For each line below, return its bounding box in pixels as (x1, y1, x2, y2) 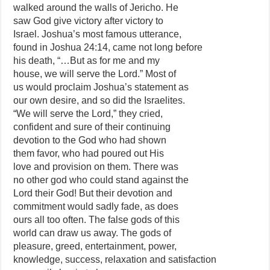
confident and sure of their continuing (13, 122, 171, 132)
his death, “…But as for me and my (13, 55, 160, 66)
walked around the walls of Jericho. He (13, 2, 179, 13)
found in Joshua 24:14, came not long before (13, 42, 203, 52)
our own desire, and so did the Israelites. (13, 95, 186, 105)
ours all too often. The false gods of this (13, 215, 180, 225)
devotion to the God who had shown (13, 135, 167, 145)
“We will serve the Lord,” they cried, (13, 108, 163, 119)
